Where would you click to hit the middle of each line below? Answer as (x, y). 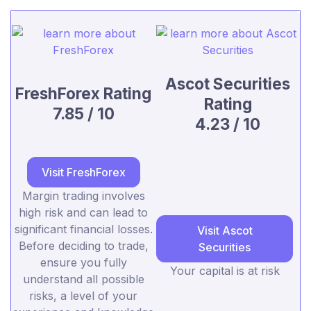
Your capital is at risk (225, 271)
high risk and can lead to (83, 213)
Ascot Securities (228, 84)
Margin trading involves (83, 196)
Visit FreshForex (83, 173)
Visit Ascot (225, 231)
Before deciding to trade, (83, 246)
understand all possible (83, 279)
